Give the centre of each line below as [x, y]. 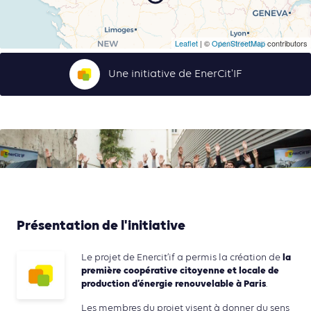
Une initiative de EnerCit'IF [175, 74]
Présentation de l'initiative [101, 227]
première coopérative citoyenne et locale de [180, 271]
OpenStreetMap [238, 43]
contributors [286, 43]
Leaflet [186, 43]
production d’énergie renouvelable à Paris [174, 285]
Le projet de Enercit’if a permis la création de [181, 258]
